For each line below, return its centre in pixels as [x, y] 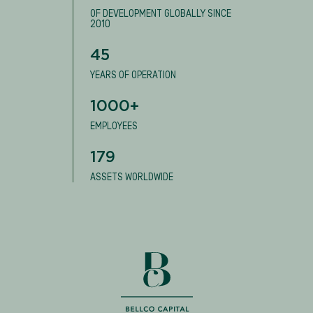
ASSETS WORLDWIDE [132, 177]
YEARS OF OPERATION [133, 75]
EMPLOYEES [114, 126]
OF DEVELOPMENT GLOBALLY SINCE [161, 13]
